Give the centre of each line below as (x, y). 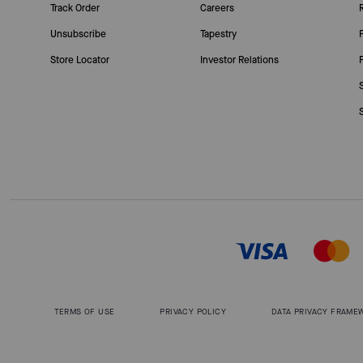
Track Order (75, 8)
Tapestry (218, 34)
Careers (217, 8)
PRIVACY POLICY (193, 312)
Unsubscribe (78, 34)
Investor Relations (239, 60)
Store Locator (79, 60)
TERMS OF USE (84, 312)
